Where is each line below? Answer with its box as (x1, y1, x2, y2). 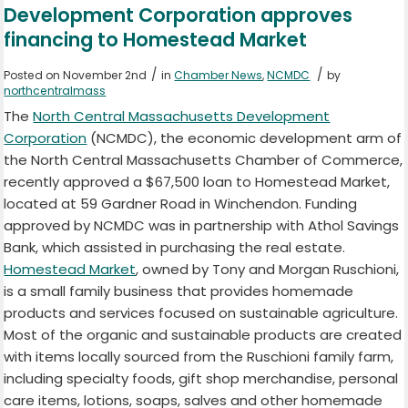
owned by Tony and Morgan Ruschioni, (142, 260, 400, 280)
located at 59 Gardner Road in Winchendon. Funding (4, 194, 358, 214)
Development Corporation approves (4, 2, 353, 29)
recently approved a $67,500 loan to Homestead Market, (4, 172, 391, 192)
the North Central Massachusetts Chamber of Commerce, (4, 150, 403, 170)
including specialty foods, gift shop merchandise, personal (4, 369, 399, 389)
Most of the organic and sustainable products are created (4, 325, 403, 345)
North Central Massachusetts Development (33, 107, 331, 127)
